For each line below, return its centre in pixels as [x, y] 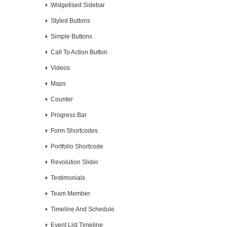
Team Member [70, 194]
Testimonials [68, 178]
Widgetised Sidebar [78, 5]
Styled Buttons [70, 21]
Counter [62, 99]
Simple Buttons [71, 36]
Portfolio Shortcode [77, 146]
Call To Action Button [79, 52]
